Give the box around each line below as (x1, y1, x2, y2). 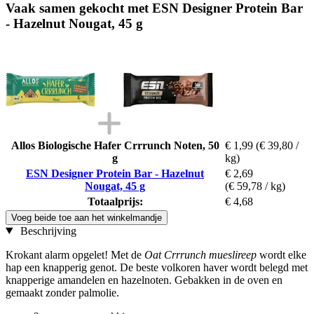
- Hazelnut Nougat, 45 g (6, 15, 143, 31)
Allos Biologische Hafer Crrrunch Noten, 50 (11, 139, 219, 151)
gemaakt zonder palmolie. (6, 286, 119, 299)
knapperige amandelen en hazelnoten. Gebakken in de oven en (6, 273, 282, 286)
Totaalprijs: (87, 195, 143, 207)
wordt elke (257, 248, 306, 261)
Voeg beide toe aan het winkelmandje (11, 212, 162, 223)
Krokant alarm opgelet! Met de (6, 248, 144, 261)
